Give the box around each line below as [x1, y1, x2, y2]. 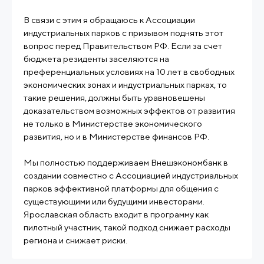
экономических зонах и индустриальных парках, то [24, 80, 227, 90]
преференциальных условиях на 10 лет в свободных [24, 67, 235, 77]
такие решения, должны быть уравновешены [24, 93, 205, 103]
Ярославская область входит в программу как [24, 209, 209, 219]
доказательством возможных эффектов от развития [24, 105, 235, 115]
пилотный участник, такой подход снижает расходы [24, 222, 230, 232]
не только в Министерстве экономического [24, 118, 202, 128]
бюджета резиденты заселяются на [24, 54, 169, 64]
